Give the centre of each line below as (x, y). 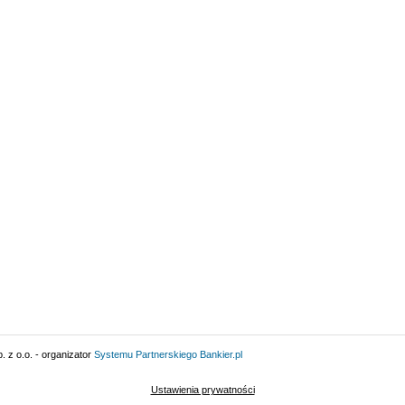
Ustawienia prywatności (202, 389)
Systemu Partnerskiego (146, 354)
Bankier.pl (221, 354)
